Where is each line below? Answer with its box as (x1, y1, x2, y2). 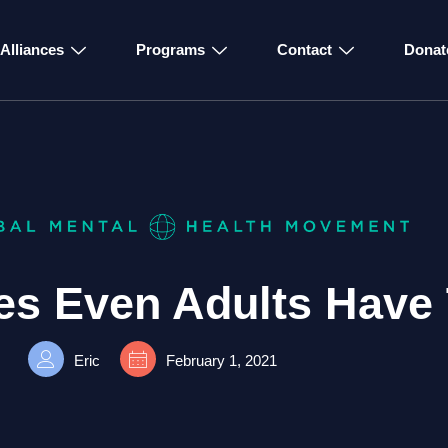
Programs (135, 41, 205, 58)
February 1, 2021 (165, 352, 277, 369)
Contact (276, 41, 332, 58)
